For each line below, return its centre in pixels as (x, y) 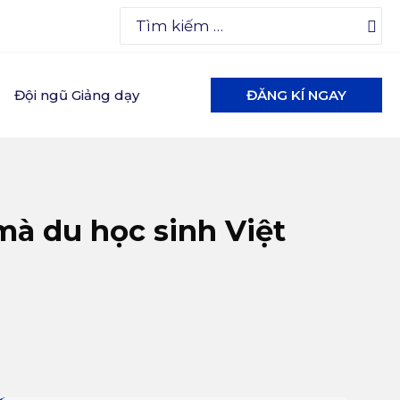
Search (146, 16)
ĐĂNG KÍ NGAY (296, 96)
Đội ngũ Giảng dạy (77, 96)
